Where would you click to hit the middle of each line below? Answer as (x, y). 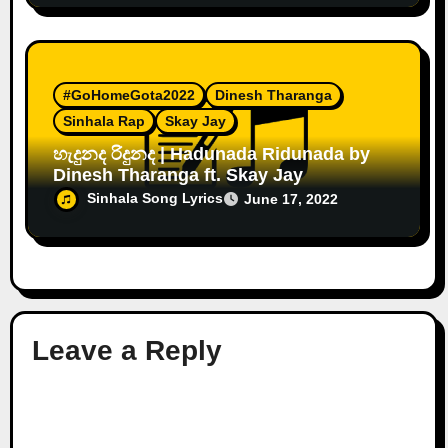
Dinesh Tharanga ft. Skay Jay (178, 174)
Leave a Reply (126, 351)
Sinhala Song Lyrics (155, 197)
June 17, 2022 (291, 198)
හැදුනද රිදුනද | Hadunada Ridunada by (107, 153)
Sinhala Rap (104, 120)
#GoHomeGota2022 (129, 94)
